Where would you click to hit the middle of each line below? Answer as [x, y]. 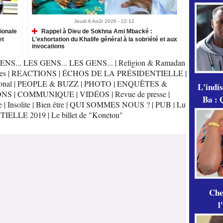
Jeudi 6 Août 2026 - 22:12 [104, 21]
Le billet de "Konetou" [87, 115]
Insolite [19, 105]
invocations [48, 46]
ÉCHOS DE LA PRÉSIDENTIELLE [122, 73]
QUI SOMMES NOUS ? [110, 105]
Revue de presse [140, 94]
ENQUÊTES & [142, 84]
